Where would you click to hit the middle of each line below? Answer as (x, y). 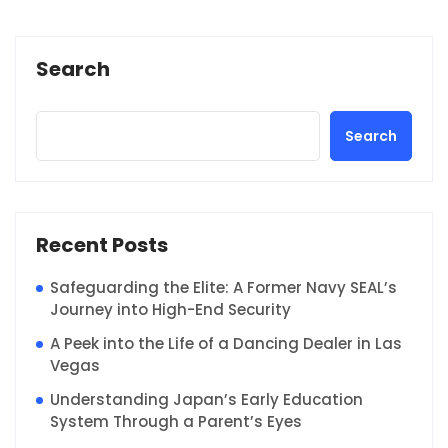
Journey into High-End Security (170, 309)
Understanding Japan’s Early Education (206, 399)
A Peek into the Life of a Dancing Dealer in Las (226, 343)
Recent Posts (102, 244)
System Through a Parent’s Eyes (176, 421)
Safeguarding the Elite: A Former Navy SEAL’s (223, 287)
